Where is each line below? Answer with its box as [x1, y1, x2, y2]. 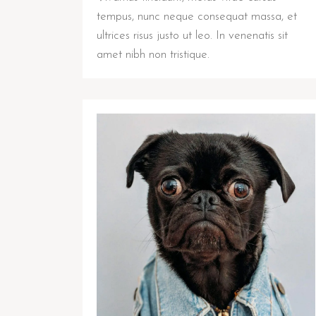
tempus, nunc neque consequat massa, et [97, 11, 297, 23]
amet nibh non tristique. [97, 49, 209, 61]
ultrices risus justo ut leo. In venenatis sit [97, 30, 288, 42]
